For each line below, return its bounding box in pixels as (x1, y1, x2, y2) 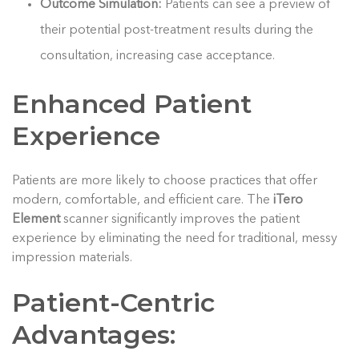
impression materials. (12, 251, 132, 264)
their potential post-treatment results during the (40, 23, 314, 37)
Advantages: (12, 318, 175, 350)
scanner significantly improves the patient (60, 212, 300, 226)
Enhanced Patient (12, 87, 252, 119)
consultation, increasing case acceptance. (40, 49, 276, 63)
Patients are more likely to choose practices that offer (12, 174, 317, 188)
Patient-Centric (12, 286, 215, 318)
